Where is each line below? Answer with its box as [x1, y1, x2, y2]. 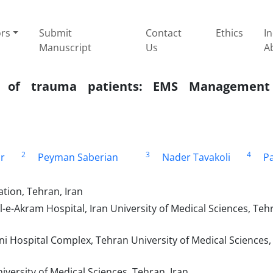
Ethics [216, 26, 244, 40]
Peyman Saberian [37, 150, 118, 164]
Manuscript [38, 40, 91, 54]
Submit [38, 26, 72, 40]
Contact [146, 26, 182, 40]
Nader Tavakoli [162, 150, 231, 164]
